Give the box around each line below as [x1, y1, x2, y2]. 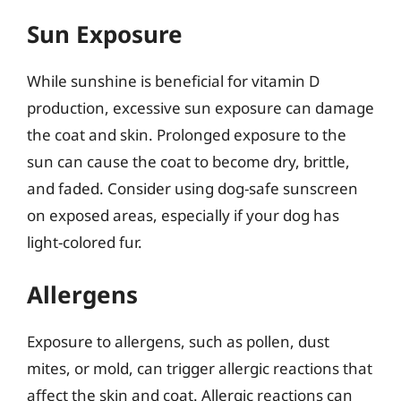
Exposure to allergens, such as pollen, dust [27, 331, 329, 352]
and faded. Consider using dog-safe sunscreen [27, 177, 358, 199]
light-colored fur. [27, 231, 142, 252]
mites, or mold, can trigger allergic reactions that [27, 358, 372, 379]
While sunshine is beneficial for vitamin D [27, 70, 320, 91]
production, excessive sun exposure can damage [27, 97, 374, 118]
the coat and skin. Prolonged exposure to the [27, 124, 346, 145]
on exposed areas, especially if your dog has [27, 204, 339, 226]
